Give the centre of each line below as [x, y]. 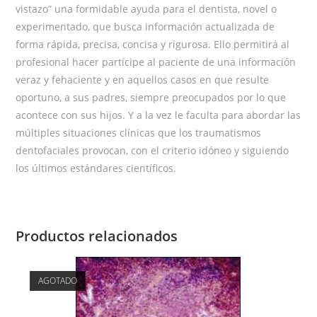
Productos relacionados [97, 236]
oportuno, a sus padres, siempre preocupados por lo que [151, 98]
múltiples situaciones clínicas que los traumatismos [139, 133]
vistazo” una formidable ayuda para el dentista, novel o [146, 9]
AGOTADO [58, 281]
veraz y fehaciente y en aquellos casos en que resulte [143, 80]
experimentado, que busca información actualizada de [145, 27]
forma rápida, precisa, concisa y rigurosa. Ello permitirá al [153, 45]
